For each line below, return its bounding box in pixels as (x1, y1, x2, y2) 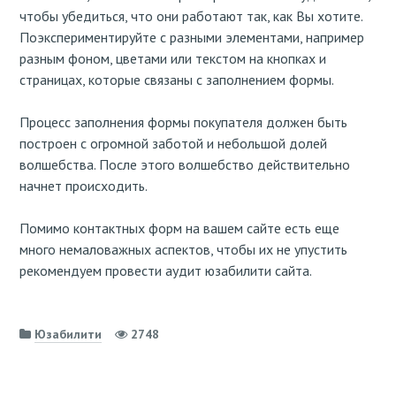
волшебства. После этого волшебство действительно (19, 155, 350, 173)
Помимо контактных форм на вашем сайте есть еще (19, 218, 339, 237)
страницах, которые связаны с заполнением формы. (19, 70, 334, 88)
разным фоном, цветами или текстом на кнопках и (19, 49, 326, 67)
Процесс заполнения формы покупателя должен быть (19, 112, 347, 131)
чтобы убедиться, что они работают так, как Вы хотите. (19, 6, 362, 25)
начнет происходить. (19, 176, 148, 194)
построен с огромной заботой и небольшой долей (19, 133, 327, 152)
